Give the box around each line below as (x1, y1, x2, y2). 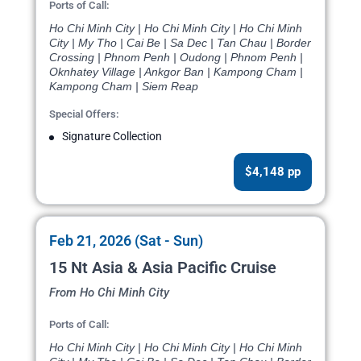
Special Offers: (49, 108, 119, 121)
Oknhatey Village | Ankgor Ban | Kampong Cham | (49, 65, 303, 79)
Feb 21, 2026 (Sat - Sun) (49, 232, 203, 250)
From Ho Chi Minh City (49, 285, 169, 301)
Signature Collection (62, 130, 162, 143)
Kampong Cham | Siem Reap (49, 80, 198, 93)
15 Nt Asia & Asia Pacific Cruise (49, 258, 276, 278)
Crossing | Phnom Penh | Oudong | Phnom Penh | (49, 51, 303, 64)
